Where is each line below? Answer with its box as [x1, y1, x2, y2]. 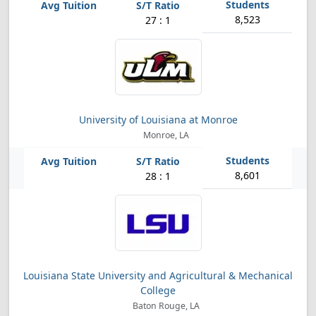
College [140, 284, 176, 297]
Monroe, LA [140, 129, 189, 141]
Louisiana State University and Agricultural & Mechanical [23, 269, 293, 282]
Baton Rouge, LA [130, 300, 200, 312]
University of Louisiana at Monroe [78, 113, 238, 126]
